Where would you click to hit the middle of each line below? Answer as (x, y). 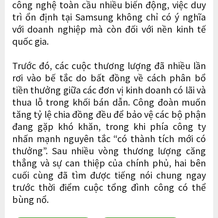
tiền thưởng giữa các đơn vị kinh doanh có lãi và (109, 89)
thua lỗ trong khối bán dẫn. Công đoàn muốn (109, 101)
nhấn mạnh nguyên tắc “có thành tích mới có (109, 138)
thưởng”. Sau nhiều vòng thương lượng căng (109, 150)
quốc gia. (30, 41)
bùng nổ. (30, 199)
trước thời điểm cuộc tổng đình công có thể (109, 187)
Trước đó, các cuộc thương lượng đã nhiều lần (109, 65)
